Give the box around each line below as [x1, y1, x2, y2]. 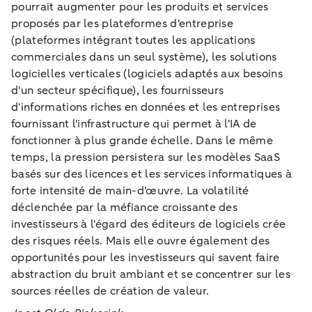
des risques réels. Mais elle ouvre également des [11, 233, 270, 249]
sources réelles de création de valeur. [11, 283, 210, 299]
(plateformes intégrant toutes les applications [11, 32, 256, 48]
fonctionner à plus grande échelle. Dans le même [11, 132, 274, 148]
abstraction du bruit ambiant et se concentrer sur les [11, 266, 290, 282]
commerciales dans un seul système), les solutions [11, 49, 277, 65]
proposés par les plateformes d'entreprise [11, 15, 234, 31]
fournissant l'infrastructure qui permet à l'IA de [11, 116, 257, 132]
